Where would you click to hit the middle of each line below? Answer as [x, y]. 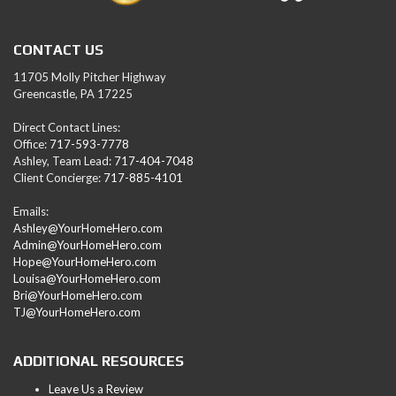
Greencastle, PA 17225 [73, 94]
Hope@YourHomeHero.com [85, 262]
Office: [31, 145]
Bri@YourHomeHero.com [78, 296]
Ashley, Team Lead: [64, 161]
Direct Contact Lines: [67, 128]
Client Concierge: [58, 178]
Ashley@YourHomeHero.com [88, 228]
